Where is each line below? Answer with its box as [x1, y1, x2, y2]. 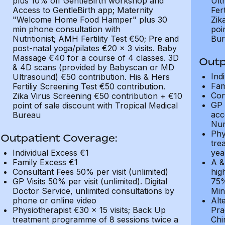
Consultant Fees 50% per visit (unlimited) [12, 167, 168, 177]
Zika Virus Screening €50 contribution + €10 [12, 91, 182, 101]
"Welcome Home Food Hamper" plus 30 [12, 15, 167, 25]
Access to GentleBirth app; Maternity [12, 5, 153, 15]
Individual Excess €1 [12, 148, 89, 158]
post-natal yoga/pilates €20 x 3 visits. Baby [12, 43, 177, 53]
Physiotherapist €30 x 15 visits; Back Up [12, 205, 166, 215]
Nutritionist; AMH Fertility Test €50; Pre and [12, 34, 179, 44]
